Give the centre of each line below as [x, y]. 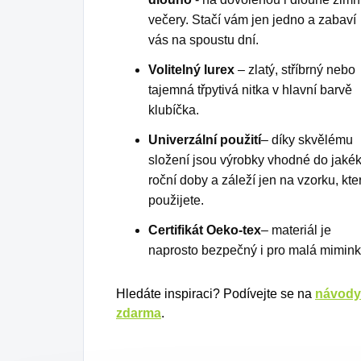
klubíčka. [174, 110]
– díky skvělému [307, 140]
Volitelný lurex [191, 70]
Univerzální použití [205, 140]
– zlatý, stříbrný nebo [295, 70]
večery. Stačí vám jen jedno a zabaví [252, 20]
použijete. [176, 201]
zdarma [139, 313]
